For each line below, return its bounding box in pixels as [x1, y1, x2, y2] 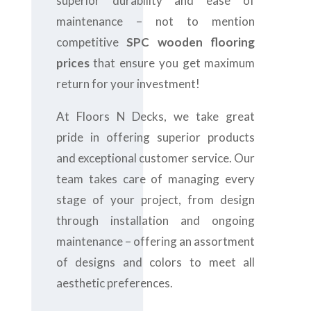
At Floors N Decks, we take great [56, 109, 255, 124]
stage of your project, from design [56, 192, 255, 207]
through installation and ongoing [56, 213, 255, 228]
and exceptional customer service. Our [56, 151, 255, 165]
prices [56, 56, 90, 70]
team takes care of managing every [56, 171, 255, 186]
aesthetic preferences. [56, 276, 173, 290]
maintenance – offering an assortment [56, 234, 255, 249]
